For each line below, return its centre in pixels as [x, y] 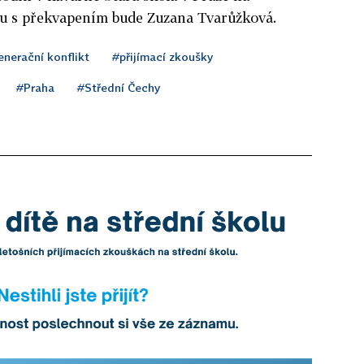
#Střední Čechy [119, 87]
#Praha [35, 87]
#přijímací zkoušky [162, 56]
